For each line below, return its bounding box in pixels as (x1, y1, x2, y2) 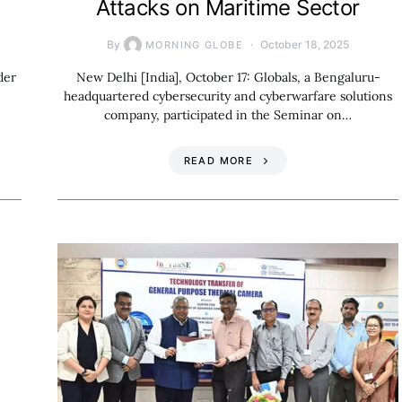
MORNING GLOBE (145, 38, 243, 51)
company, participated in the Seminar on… (104, 106, 352, 123)
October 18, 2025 (259, 37, 349, 51)
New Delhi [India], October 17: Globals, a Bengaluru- (75, 68, 380, 85)
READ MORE (183, 153, 253, 167)
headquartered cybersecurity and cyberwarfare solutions (64, 87, 392, 104)
